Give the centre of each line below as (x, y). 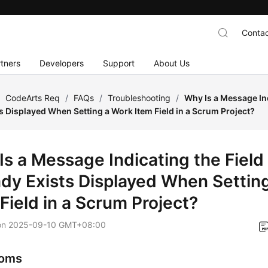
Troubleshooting (139, 98)
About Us (172, 63)
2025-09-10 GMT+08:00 (57, 225)
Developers (62, 63)
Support (119, 63)
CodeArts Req (33, 98)
